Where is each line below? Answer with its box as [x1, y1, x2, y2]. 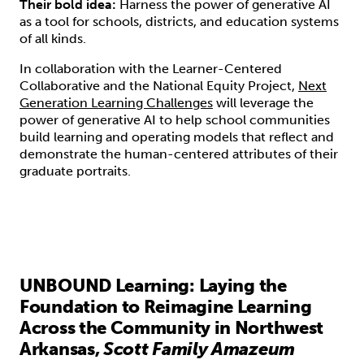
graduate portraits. [19, 162, 131, 179]
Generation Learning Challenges [19, 94, 213, 110]
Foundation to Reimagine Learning [19, 295, 312, 318]
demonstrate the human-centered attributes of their [19, 145, 338, 162]
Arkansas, [19, 337, 103, 360]
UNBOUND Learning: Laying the [19, 274, 287, 297]
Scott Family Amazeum [103, 337, 295, 360]
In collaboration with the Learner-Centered [19, 60, 282, 76]
